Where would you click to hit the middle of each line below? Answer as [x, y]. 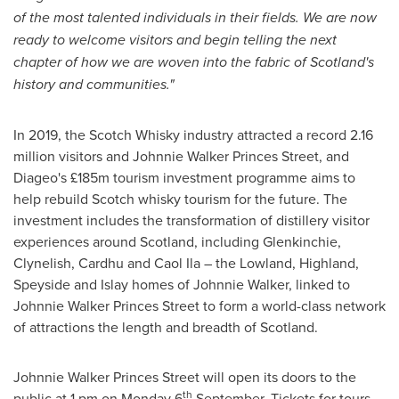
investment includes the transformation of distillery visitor [191, 220]
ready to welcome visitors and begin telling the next [175, 39]
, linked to [319, 284]
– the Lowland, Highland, [280, 262]
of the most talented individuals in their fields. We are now [195, 17]
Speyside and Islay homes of [103, 284]
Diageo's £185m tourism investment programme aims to [184, 177]
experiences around [77, 241]
